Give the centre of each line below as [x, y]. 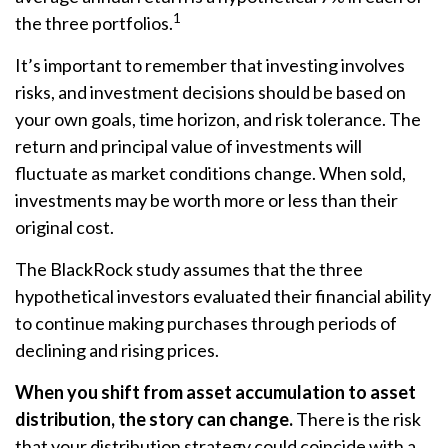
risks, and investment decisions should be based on [210, 92]
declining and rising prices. [117, 350]
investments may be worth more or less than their [206, 200]
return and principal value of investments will [188, 146]
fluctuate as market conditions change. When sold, [210, 173]
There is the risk [358, 419]
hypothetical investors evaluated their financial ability [223, 296]
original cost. [64, 227]
